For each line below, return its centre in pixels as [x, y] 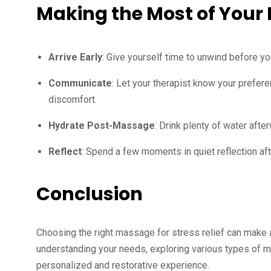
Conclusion [90, 194]
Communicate [80, 83]
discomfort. [73, 100]
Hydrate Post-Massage [102, 126]
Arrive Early [75, 57]
